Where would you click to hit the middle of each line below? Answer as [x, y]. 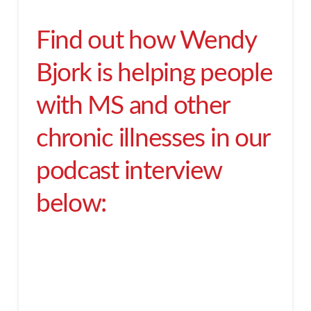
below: [71, 204]
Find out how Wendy [146, 41]
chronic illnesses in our [153, 139]
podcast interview [129, 171]
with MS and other [133, 106]
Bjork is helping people [154, 74]
